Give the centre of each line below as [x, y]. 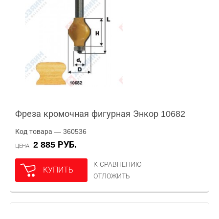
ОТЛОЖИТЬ [112, 176]
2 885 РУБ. [57, 145]
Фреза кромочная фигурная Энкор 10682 [100, 114]
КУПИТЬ [58, 170]
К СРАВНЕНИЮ [118, 164]
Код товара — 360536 [51, 131]
